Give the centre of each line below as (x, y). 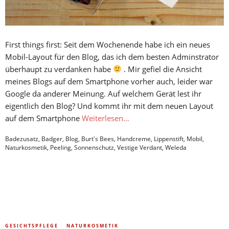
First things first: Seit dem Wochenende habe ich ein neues (108, 44)
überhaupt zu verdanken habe (59, 69)
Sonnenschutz (94, 147)
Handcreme (134, 139)
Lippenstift (169, 139)
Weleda (176, 147)
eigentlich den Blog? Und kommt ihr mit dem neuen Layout (109, 106)
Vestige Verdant (140, 147)
